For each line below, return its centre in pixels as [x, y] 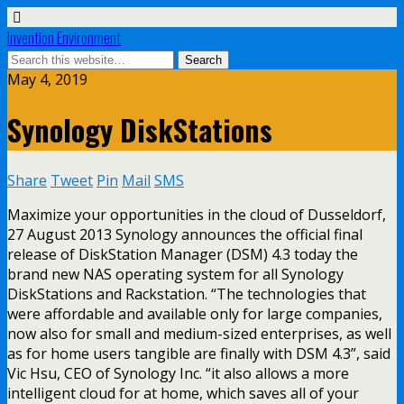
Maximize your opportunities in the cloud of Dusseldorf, [197, 214]
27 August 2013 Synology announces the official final [185, 234]
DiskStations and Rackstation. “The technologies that [187, 294]
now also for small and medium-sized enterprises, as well [199, 333]
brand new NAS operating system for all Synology [175, 274]
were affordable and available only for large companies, [195, 313]
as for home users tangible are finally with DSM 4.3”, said [199, 353]
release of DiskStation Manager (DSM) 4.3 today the [183, 254]
